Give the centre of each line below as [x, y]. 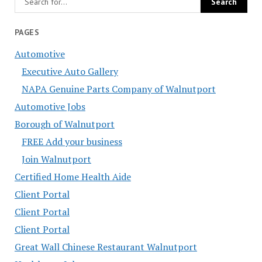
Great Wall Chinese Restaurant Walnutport [106, 247]
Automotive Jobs [50, 106]
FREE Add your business [72, 141]
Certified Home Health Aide [73, 176]
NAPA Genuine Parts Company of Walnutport [118, 89]
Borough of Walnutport [64, 124]
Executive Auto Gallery [70, 71]
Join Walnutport [56, 159]
